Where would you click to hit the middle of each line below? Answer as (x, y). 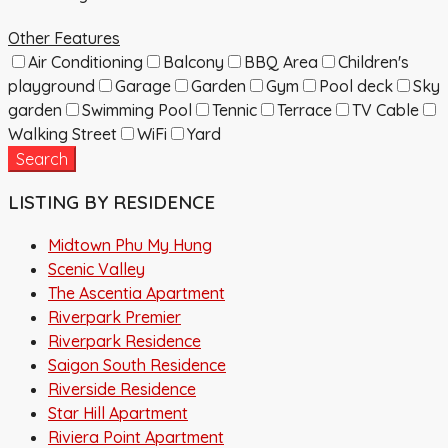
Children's (373, 61)
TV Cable (385, 109)
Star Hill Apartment (118, 413)
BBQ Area (281, 61)
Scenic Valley (96, 269)
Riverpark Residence (124, 341)
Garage (143, 85)
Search (42, 158)
